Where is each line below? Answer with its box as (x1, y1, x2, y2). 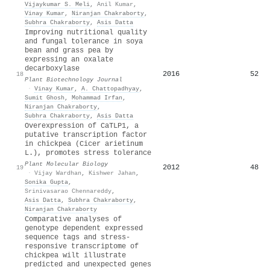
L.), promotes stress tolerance (25, 148, 151, 157)
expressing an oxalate (25, 55, 113, 64)
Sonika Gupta (25, 178, 68, 186)
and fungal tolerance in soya (25, 37, 143, 46)
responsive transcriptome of (25, 242, 139, 251)
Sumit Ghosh (25, 93, 64, 101)
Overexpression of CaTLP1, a (25, 121, 139, 130)
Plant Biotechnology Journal (25, 75, 122, 83)
